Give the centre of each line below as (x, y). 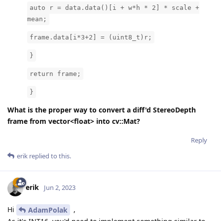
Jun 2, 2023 (60, 188)
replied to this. (49, 156)
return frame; (55, 74)
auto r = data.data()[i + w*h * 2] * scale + (114, 7)
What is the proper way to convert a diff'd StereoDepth (102, 110)
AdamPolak (48, 210)
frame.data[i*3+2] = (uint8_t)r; (91, 37)
